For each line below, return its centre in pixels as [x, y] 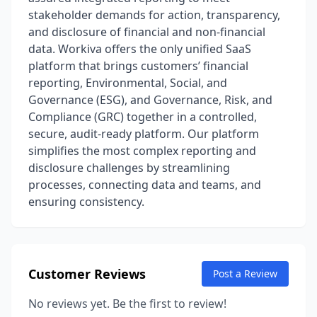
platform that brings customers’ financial [138, 66]
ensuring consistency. [86, 202]
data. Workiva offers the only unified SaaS [140, 49]
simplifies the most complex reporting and [142, 151]
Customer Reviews [87, 274]
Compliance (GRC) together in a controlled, [143, 117]
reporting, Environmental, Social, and [128, 83]
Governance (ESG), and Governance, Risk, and [150, 100]
